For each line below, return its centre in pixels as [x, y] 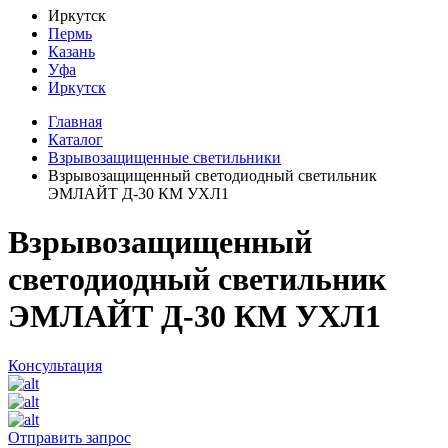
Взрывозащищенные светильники [164, 157]
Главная [75, 121]
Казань [71, 51]
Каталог [75, 139]
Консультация [55, 365]
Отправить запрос [69, 437]
